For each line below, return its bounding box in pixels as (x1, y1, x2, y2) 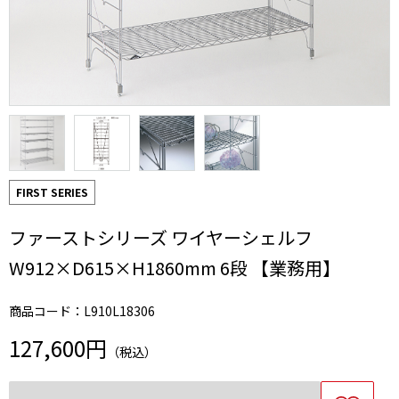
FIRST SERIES (16, 184, 88, 199)
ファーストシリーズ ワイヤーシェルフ (9, 224, 313, 250)
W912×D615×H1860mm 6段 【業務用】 (9, 255, 340, 281)
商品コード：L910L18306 (9, 302, 155, 320)
